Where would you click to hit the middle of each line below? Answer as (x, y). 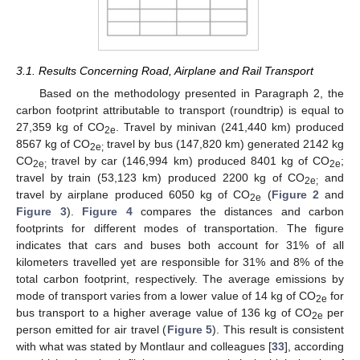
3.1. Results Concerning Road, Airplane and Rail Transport (165, 70)
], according (314, 346)
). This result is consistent (278, 329)
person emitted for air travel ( (92, 329)
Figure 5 (190, 329)
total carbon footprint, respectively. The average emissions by (180, 278)
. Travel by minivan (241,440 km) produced (230, 127)
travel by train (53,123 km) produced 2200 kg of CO (161, 177)
